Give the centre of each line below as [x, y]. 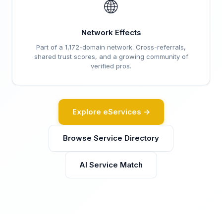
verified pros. [111, 66]
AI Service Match [111, 165]
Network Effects [111, 32]
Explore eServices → [111, 112]
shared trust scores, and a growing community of [111, 56]
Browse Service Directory [111, 138]
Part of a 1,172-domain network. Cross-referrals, [111, 47]
